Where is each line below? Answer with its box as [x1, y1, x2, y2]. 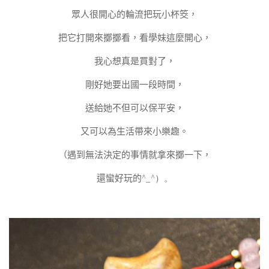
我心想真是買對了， [94, 55, 175, 67]
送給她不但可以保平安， [85, 102, 184, 114]
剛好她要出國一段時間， [85, 79, 184, 91]
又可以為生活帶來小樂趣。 [80, 125, 189, 138]
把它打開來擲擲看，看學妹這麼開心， [58, 32, 211, 44]
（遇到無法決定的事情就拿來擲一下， [58, 149, 211, 161]
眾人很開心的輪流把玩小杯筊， [71, 8, 198, 20]
